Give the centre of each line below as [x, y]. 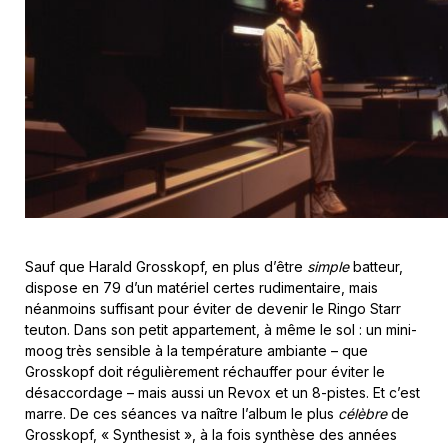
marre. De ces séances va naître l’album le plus [181, 414]
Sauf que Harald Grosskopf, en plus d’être [166, 267]
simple [328, 267]
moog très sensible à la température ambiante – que [196, 351]
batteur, [376, 267]
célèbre [362, 414]
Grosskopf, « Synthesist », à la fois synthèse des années [211, 435]
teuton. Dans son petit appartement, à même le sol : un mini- [221, 330]
